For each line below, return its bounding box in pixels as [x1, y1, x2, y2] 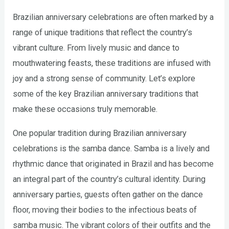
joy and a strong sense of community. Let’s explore [13, 74, 196, 84]
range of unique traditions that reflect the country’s [13, 28, 193, 38]
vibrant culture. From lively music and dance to [13, 43, 180, 53]
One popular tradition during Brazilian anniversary [13, 128, 187, 138]
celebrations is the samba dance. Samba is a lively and [13, 143, 210, 153]
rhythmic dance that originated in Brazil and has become [13, 158, 214, 169]
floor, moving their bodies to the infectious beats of [13, 204, 197, 215]
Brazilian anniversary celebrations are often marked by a [13, 12, 214, 22]
